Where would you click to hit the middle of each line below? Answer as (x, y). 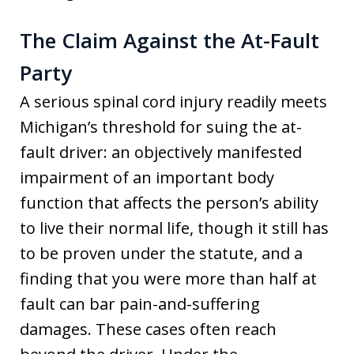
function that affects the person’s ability (169, 203)
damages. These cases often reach (148, 329)
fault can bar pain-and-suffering (140, 304)
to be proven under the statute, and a (161, 253)
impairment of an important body (147, 177)
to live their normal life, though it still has (174, 228)
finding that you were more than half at (168, 279)
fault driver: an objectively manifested (161, 152)
